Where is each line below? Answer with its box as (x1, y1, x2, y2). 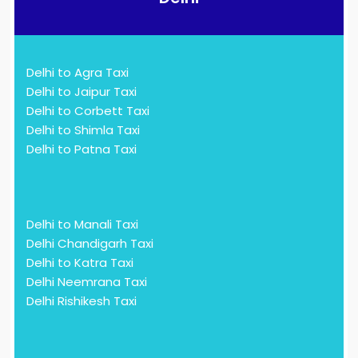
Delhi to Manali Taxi (26, 216, 139, 233)
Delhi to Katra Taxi (26, 254, 134, 272)
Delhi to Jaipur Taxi (26, 83, 137, 101)
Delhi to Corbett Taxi (26, 102, 150, 120)
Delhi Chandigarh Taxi (26, 235, 154, 253)
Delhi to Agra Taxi (26, 64, 129, 82)
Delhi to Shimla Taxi (26, 121, 141, 139)
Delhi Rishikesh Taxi (26, 292, 137, 310)
